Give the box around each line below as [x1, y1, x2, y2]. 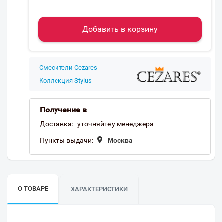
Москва [108, 136, 133, 144]
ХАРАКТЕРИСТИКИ [71, 185, 128, 193]
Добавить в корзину [82, 24, 158, 34]
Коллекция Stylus [39, 77, 92, 84]
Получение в [40, 105, 87, 114]
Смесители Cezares [39, 64, 97, 71]
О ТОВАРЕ [18, 185, 48, 192]
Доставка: [40, 120, 73, 128]
